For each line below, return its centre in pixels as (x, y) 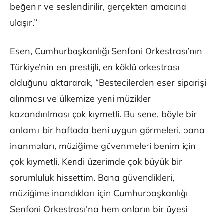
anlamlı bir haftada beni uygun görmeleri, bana (107, 130)
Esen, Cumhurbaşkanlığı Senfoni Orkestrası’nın (106, 51)
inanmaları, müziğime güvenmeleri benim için (103, 146)
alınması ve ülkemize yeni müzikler (80, 99)
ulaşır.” (23, 23)
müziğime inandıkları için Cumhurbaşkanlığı (99, 193)
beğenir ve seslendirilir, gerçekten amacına (98, 7)
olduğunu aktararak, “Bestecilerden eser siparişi (108, 83)
